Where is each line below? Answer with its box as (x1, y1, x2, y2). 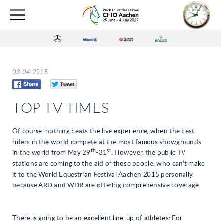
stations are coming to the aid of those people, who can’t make (12, 160, 205, 167)
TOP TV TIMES (12, 101, 110, 116)
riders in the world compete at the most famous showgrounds (12, 139, 202, 146)
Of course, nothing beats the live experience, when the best (12, 128, 195, 135)
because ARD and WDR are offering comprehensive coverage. (12, 182, 201, 189)
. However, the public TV (111, 149, 185, 156)
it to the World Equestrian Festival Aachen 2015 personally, (12, 171, 194, 178)
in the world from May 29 (12, 149, 91, 156)
